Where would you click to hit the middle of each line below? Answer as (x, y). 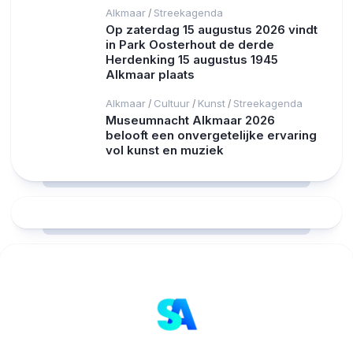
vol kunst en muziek (165, 150)
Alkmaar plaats (150, 75)
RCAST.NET (44, 206)
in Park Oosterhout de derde (190, 45)
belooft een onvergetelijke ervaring (211, 136)
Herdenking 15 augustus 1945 (192, 60)
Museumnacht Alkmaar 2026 (190, 121)
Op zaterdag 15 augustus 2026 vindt (212, 30)
